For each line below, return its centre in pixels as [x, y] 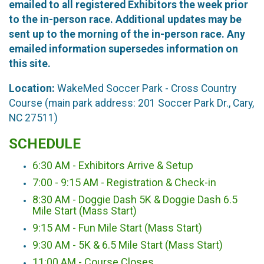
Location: [33, 89]
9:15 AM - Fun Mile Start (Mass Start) [117, 227]
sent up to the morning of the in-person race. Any [127, 34]
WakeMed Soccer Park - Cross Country [147, 89]
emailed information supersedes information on [123, 49]
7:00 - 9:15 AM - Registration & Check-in [124, 182]
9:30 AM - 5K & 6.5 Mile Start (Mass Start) [128, 245]
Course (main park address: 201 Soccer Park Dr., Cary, [131, 103]
